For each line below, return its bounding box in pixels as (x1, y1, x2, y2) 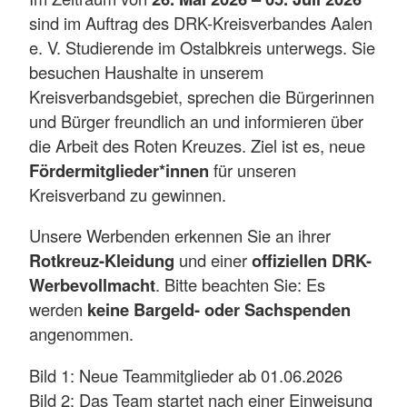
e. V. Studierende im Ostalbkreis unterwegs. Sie (29, 35, 375, 60)
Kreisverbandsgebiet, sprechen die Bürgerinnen (29, 84, 374, 109)
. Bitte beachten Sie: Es (155, 273, 325, 297)
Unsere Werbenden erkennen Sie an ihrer (29, 223, 331, 248)
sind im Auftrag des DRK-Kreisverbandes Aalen (29, 11, 372, 35)
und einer (174, 248, 252, 273)
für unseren (209, 158, 296, 183)
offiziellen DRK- (252, 248, 372, 273)
